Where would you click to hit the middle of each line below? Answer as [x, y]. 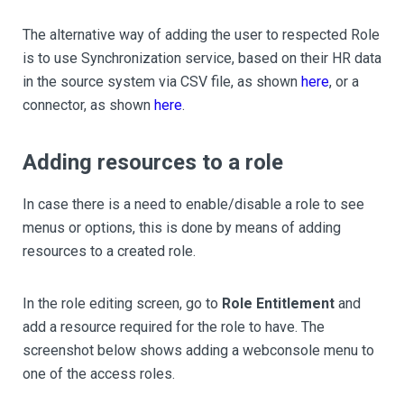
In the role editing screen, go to [122, 304]
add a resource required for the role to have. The [174, 327]
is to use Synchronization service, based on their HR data [202, 59]
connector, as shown [88, 106]
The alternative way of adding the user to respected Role [201, 35]
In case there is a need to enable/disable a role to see [193, 205]
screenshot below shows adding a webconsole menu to [198, 351]
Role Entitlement [278, 304]
